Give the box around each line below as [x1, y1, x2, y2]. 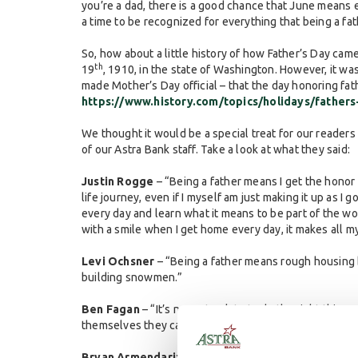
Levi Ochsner [82, 255, 155, 268]
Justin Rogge [82, 175, 154, 188]
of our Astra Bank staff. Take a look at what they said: [82, 143, 351, 156]
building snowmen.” [82, 271, 183, 284]
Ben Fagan [82, 303, 140, 316]
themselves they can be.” [82, 319, 211, 332]
